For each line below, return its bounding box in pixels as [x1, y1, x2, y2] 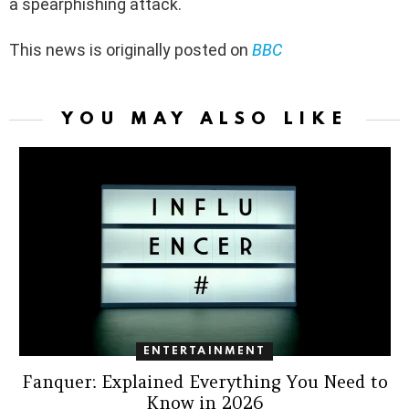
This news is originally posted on [9, 40, 252, 60]
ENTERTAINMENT [143, 346, 266, 358]
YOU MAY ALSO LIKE [61, 110, 348, 129]
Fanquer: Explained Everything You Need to [21, 371, 388, 393]
